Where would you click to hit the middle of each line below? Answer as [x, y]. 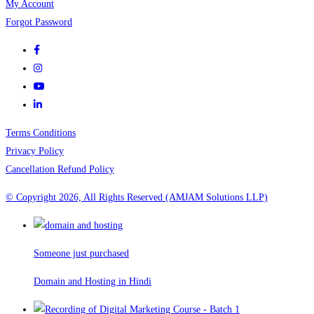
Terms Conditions [41, 133]
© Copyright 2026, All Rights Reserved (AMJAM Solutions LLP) [137, 198]
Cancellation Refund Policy [60, 170]
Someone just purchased [81, 254]
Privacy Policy [35, 151]
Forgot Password [39, 22]
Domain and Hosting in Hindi [93, 282]
